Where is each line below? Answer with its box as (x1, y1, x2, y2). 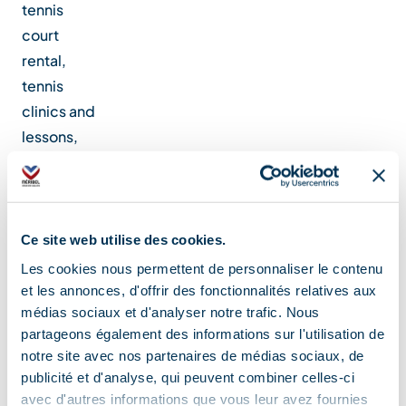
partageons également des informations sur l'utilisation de (21, 325, 384, 342)
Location (22, 239, 174, 286)
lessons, (22, 126, 78, 146)
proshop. (22, 177, 85, 197)
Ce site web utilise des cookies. (21, 231, 226, 247)
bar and (22, 151, 74, 171)
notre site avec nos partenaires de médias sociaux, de (21, 347, 364, 363)
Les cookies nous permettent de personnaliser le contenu (21, 260, 383, 276)
